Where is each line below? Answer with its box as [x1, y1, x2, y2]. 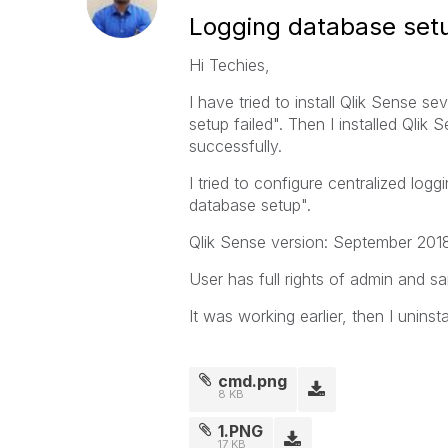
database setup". [188, 195, 311, 215]
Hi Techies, [188, 55, 270, 75]
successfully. [188, 136, 282, 156]
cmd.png [218, 371, 288, 391]
